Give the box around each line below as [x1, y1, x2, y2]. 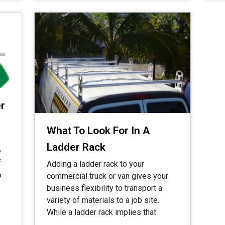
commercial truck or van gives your [47, 171, 168, 181]
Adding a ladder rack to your [47, 159, 144, 169]
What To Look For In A [47, 125, 150, 137]
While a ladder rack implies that [47, 207, 156, 217]
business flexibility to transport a [47, 183, 162, 193]
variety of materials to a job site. [47, 195, 159, 205]
